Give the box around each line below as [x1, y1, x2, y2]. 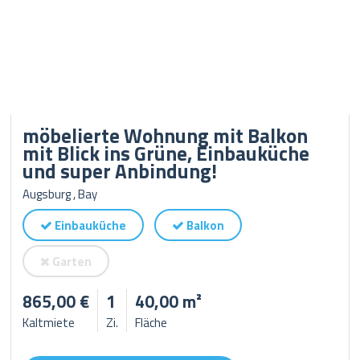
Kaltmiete [22, 313, 76, 332]
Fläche [135, 313, 168, 332]
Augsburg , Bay [22, 185, 98, 203]
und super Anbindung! [22, 156, 218, 186]
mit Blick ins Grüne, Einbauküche [22, 138, 310, 169]
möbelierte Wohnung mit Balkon [22, 121, 309, 151]
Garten [50, 252, 92, 271]
